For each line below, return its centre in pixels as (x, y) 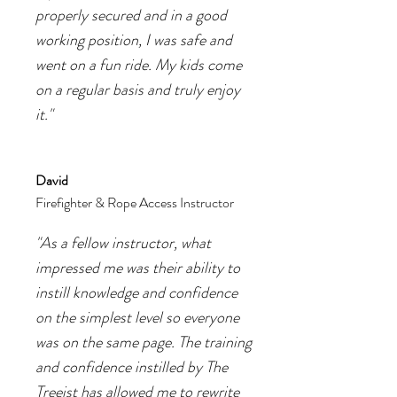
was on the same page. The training (144, 342)
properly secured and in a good (131, 15)
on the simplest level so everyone (137, 317)
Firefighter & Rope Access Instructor (135, 202)
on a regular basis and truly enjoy (138, 90)
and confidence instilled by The (132, 367)
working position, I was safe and (134, 40)
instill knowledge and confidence (136, 292)
